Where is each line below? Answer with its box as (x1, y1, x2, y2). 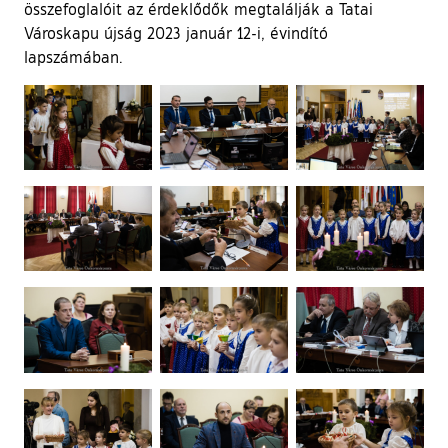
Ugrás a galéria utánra (23, 84, 187, 106)
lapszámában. (24, 46, 123, 67)
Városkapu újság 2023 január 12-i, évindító (24, 22, 328, 43)
